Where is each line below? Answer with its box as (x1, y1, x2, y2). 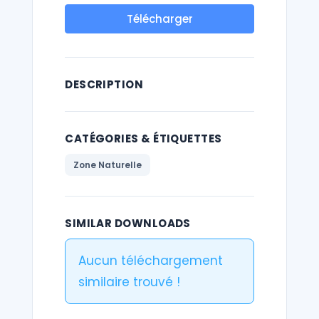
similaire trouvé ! (78, 273, 181, 291)
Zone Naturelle (73, 159, 142, 172)
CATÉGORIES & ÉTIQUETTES (65, 131, 222, 147)
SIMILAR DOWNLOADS (65, 216, 191, 231)
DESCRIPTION (65, 77, 144, 93)
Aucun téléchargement (78, 252, 224, 270)
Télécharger (126, 11, 193, 27)
